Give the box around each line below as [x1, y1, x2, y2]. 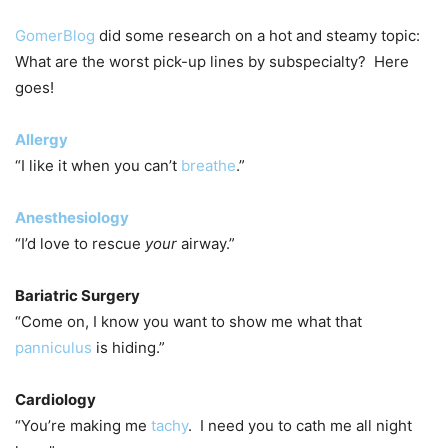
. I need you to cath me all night [188, 415, 412, 435]
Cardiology [15, 389, 96, 409]
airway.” [177, 233, 235, 253]
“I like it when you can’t [15, 155, 181, 175]
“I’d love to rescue [15, 233, 145, 253]
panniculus [15, 337, 92, 357]
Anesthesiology [15, 207, 129, 227]
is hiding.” [92, 337, 165, 357]
